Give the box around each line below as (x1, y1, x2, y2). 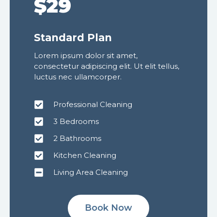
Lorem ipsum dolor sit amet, (34, 50, 138, 60)
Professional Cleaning (53, 99, 132, 109)
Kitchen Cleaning (53, 150, 116, 160)
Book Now (85, 202, 132, 213)
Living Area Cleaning (53, 167, 128, 177)
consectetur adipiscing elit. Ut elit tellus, (34, 61, 179, 71)
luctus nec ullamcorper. (34, 72, 122, 81)
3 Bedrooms (53, 116, 99, 126)
